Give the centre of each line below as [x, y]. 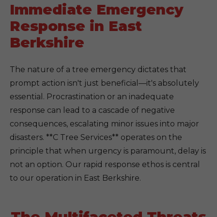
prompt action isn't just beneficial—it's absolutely [104, 83]
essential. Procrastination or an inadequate [92, 97]
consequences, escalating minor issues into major [104, 124]
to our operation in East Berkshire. [75, 178]
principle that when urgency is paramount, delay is [108, 151]
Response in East [76, 26]
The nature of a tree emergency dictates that [98, 70]
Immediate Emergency [97, 9]
